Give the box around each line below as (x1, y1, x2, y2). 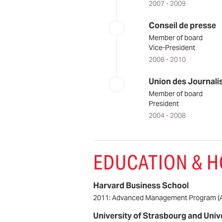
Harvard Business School (93, 180, 189, 191)
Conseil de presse (148, 20, 216, 31)
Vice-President (148, 43, 195, 52)
